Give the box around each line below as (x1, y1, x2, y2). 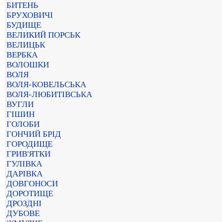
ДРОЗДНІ (6, 199, 42, 208)
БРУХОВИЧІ (6, 10, 53, 20)
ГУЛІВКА (6, 159, 42, 168)
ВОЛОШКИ (6, 60, 49, 69)
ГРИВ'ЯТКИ (6, 149, 51, 159)
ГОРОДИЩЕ (6, 139, 53, 149)
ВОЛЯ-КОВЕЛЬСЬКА (6, 80, 86, 89)
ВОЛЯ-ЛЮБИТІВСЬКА (6, 90, 92, 99)
